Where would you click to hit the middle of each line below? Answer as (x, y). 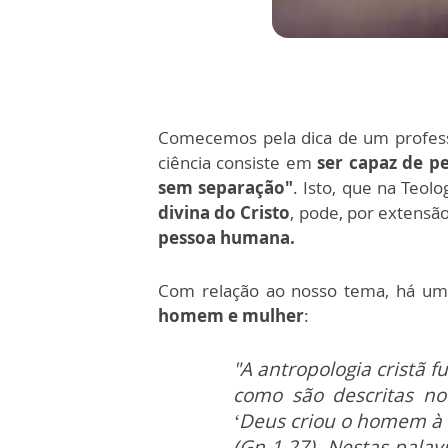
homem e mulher (231, 315)
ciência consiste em (238, 162)
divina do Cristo (224, 212)
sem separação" (226, 187)
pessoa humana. (226, 237)
